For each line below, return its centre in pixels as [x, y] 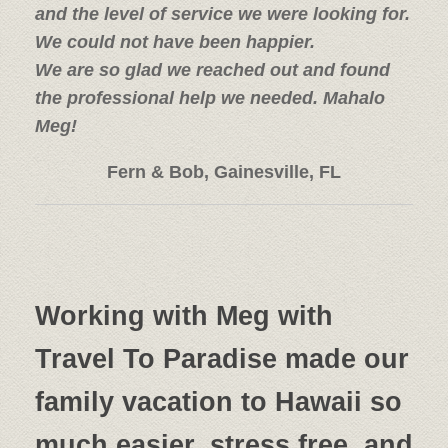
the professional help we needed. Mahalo [210, 97]
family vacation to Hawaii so [218, 401]
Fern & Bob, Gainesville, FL [224, 171]
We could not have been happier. [175, 41]
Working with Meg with [184, 315]
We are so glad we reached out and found [212, 69]
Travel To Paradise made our [222, 358]
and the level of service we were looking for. [222, 13]
